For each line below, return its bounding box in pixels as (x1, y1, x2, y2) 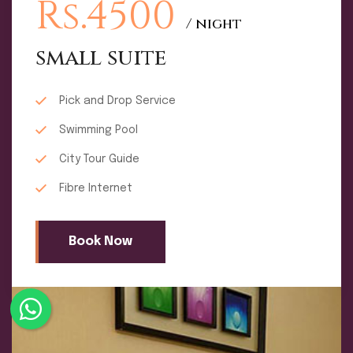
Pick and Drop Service (59, 95, 176, 107)
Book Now (69, 235, 132, 249)
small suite (35, 43, 166, 73)
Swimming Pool (59, 124, 138, 136)
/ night (186, 14, 242, 35)
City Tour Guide (59, 154, 139, 165)
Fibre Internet (59, 183, 132, 195)
